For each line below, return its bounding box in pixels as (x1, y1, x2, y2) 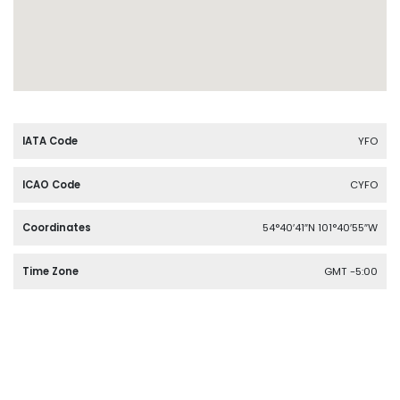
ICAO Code (22, 177, 80, 192)
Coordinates (22, 221, 91, 236)
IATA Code (22, 134, 78, 149)
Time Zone (22, 263, 79, 279)
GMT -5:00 (324, 263, 378, 279)
